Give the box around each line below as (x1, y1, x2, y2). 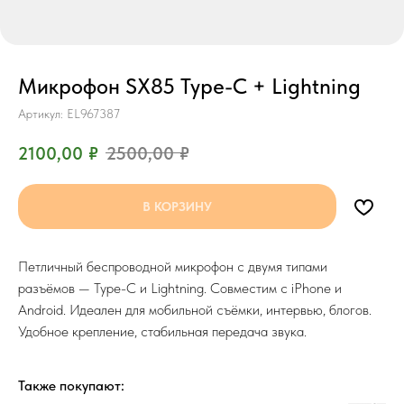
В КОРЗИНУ (142, 198, 212, 214)
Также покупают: (18, 376, 124, 394)
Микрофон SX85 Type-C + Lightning (18, 73, 361, 99)
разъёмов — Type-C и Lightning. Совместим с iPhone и (18, 279, 342, 297)
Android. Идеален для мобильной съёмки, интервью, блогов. (18, 300, 372, 318)
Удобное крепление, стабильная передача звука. (18, 322, 307, 340)
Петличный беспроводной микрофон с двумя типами (18, 257, 327, 275)
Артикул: (18, 106, 67, 121)
